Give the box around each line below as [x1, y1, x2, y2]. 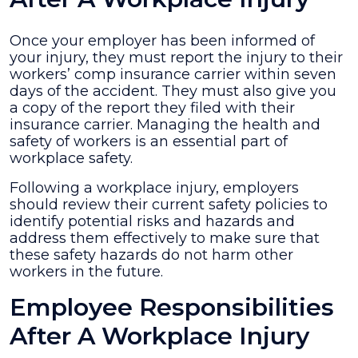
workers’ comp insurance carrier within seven [10, 66, 336, 83]
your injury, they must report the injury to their [10, 49, 343, 66]
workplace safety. [10, 149, 133, 167]
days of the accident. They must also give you [10, 82, 336, 100]
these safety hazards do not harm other [10, 246, 293, 264]
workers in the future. [10, 263, 163, 280]
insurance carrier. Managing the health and [10, 116, 320, 133]
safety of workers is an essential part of [10, 133, 288, 150]
